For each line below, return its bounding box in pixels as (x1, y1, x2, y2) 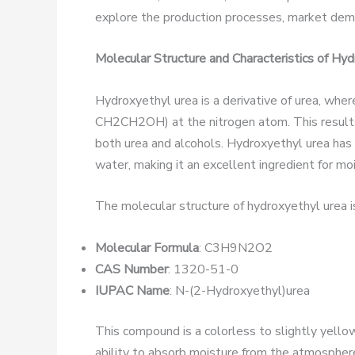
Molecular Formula (95, 239, 199, 257)
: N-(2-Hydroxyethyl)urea (170, 281, 310, 300)
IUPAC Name (95, 281, 170, 300)
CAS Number (95, 260, 168, 278)
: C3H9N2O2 (199, 239, 273, 257)
